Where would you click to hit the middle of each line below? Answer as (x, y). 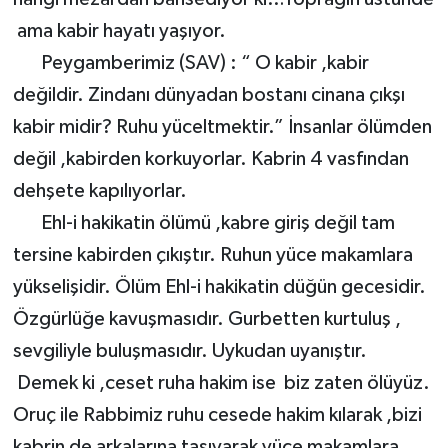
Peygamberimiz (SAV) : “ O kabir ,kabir (190, 63)
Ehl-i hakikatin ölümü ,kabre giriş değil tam (203, 223)
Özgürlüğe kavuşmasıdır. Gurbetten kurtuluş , (206, 319)
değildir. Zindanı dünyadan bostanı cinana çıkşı (208, 95)
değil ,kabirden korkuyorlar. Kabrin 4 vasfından (210, 159)
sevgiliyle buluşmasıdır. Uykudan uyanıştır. (189, 351)
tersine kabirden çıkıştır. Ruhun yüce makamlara (212, 255)
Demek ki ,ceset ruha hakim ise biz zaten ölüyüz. (221, 383)
